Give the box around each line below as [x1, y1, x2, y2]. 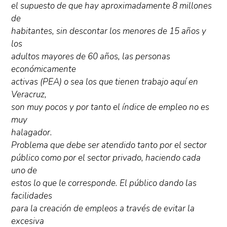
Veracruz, [11, 89, 47, 101]
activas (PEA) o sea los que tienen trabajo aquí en [11, 76, 199, 88]
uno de [11, 165, 37, 177]
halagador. [11, 127, 53, 139]
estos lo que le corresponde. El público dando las [11, 177, 197, 190]
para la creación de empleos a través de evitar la [11, 203, 195, 215]
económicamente [11, 63, 77, 75]
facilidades [11, 190, 53, 202]
